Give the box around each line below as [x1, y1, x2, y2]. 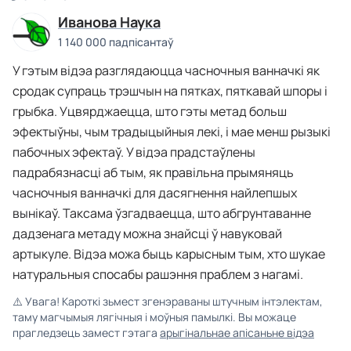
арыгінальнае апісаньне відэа [160, 325, 314, 340]
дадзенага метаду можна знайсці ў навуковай [13, 225, 282, 242]
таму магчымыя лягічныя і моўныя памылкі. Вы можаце [13, 309, 296, 324]
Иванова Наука [58, 13, 161, 31]
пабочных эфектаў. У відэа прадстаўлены [13, 143, 255, 161]
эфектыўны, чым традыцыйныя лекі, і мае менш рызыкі [13, 123, 331, 140]
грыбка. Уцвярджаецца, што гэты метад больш [13, 103, 287, 120]
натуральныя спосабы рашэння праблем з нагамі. [13, 266, 303, 283]
